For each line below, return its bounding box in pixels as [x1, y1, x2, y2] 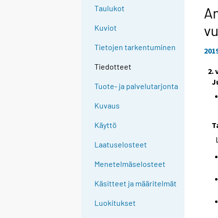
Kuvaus [94, 101, 120, 110]
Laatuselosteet [94, 140, 147, 149]
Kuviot [94, 23, 117, 33]
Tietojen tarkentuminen [94, 42, 176, 52]
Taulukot [94, 3, 125, 13]
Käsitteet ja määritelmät [94, 179, 177, 188]
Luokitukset [94, 198, 136, 208]
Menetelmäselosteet [94, 159, 166, 169]
